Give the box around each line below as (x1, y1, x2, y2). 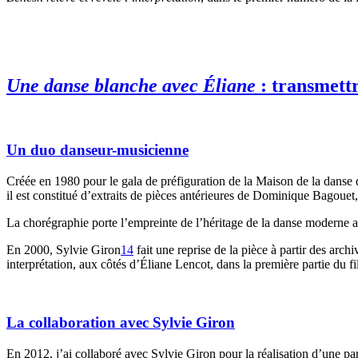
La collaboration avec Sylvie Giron (6, 313, 235, 331)
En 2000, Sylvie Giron (6, 243, 121, 257)
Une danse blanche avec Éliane (6, 74, 256, 96)
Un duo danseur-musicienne (6, 141, 189, 159)
